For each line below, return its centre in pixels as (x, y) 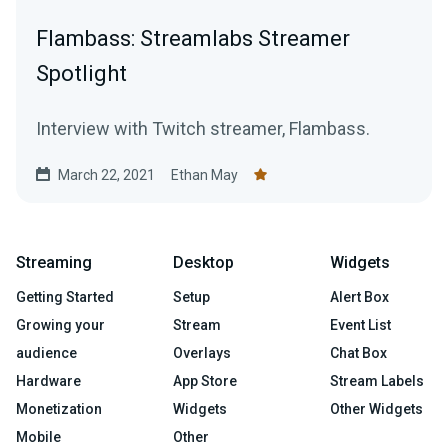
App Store (205, 380)
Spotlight (81, 73)
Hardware (48, 380)
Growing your (60, 324)
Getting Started (65, 296)
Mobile (38, 436)
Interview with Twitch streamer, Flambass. (203, 128)
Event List (360, 324)
